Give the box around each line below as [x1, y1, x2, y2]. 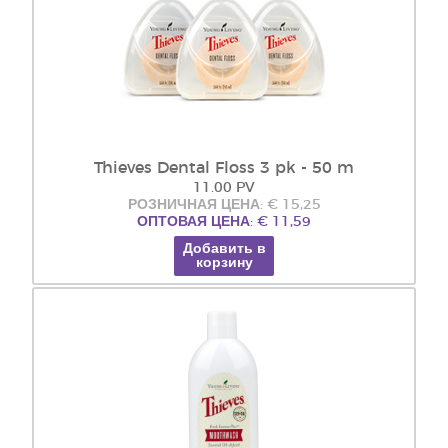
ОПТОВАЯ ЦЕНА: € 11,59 [137, 215, 311, 229]
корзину [195, 256, 253, 270]
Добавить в [182, 242, 266, 256]
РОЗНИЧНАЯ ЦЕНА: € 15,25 [127, 198, 321, 212]
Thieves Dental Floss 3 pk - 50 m [94, 160, 354, 176]
